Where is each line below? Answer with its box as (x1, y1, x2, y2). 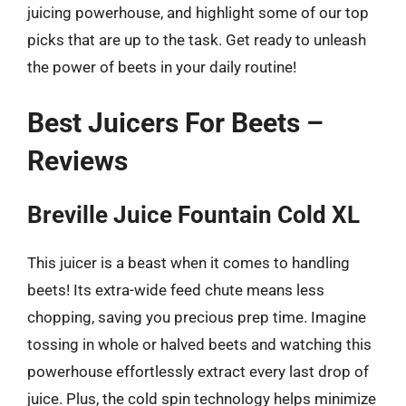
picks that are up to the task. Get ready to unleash (27, 31, 366, 49)
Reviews (27, 144, 128, 177)
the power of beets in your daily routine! (27, 58, 296, 76)
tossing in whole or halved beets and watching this (27, 334, 372, 353)
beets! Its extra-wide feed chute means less (27, 280, 324, 299)
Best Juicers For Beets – (27, 106, 324, 139)
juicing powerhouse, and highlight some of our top (27, 4, 369, 22)
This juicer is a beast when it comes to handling (27, 253, 350, 272)
